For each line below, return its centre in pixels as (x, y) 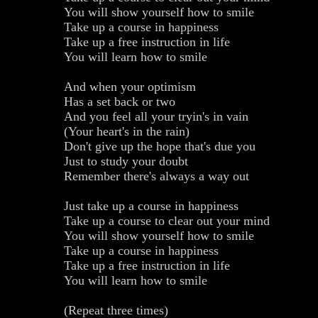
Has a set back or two (120, 102)
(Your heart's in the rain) (127, 132)
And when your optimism (130, 87)
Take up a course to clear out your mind (167, 221)
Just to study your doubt (126, 161)
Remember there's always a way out (157, 176)
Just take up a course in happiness (151, 206)
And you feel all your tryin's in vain (156, 117)
